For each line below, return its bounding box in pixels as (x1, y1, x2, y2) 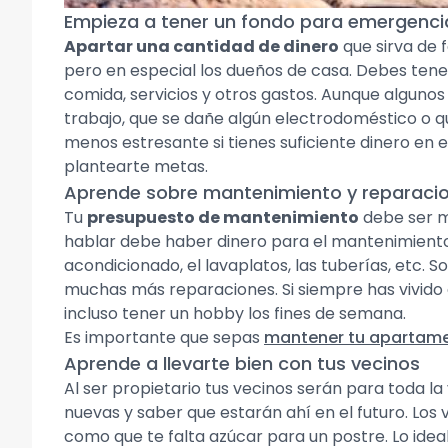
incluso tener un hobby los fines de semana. (64, 302, 406, 325)
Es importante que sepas (64, 326, 264, 349)
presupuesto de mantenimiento (87, 206, 359, 229)
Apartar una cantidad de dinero (64, 35, 339, 58)
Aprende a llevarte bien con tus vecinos (64, 351, 420, 376)
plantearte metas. (64, 155, 208, 178)
